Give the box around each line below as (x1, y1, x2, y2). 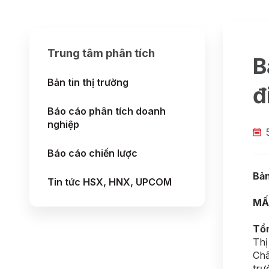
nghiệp (47, 118, 79, 130)
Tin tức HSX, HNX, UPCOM (47, 176, 172, 188)
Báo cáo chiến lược (47, 147, 138, 159)
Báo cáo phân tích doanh (47, 105, 166, 117)
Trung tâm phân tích (47, 47, 155, 59)
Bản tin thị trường (47, 76, 128, 88)
